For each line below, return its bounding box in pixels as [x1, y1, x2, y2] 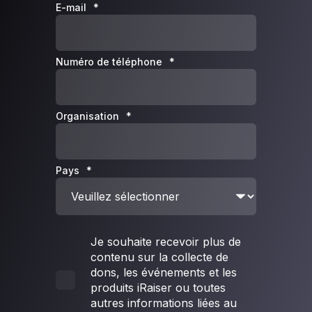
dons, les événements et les [91, 265, 237, 279]
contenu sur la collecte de [91, 250, 228, 264]
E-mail [56, 1, 86, 13]
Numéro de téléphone [56, 56, 162, 68]
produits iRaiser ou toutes [91, 281, 226, 295]
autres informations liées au [91, 296, 237, 310]
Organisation [56, 110, 119, 122]
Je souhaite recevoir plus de [91, 235, 241, 249]
